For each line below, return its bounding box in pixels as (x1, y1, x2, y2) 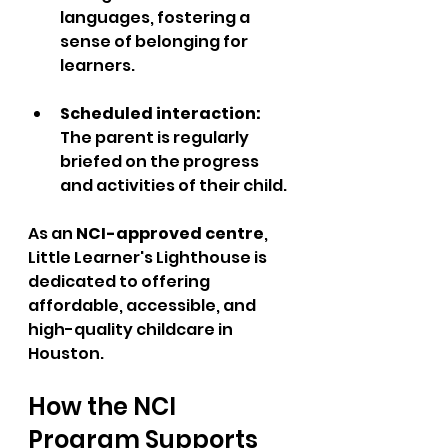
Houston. (28, 342, 104, 365)
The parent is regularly (60, 126, 252, 149)
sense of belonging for (60, 30, 251, 53)
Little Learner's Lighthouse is (28, 246, 270, 269)
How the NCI (28, 390, 181, 423)
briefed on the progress (60, 150, 262, 173)
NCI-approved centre (76, 222, 264, 245)
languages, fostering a (60, 6, 253, 29)
